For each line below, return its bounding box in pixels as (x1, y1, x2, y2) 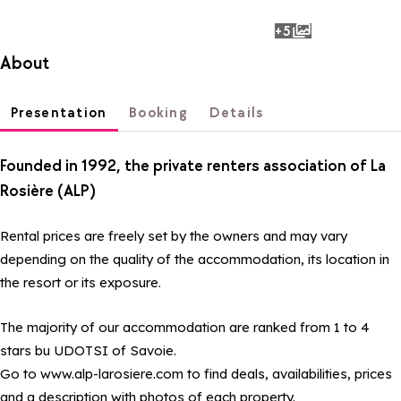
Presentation (11, 104, 107, 122)
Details (209, 104, 264, 122)
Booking (129, 104, 188, 122)
